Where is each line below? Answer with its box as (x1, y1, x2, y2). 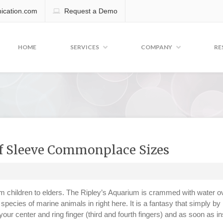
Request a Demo (64, 7, 117, 15)
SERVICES (70, 43, 99, 51)
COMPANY (141, 43, 172, 51)
